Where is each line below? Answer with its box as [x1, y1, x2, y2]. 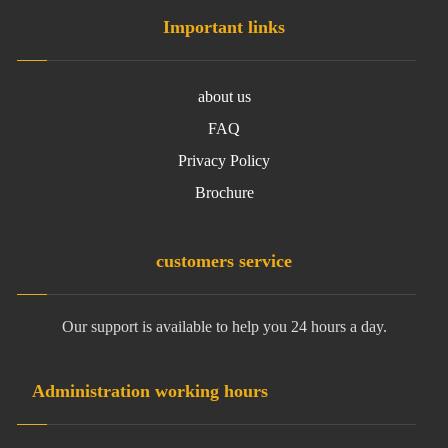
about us [197, 88, 251, 106]
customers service [156, 251, 292, 272]
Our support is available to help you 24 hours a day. [61, 318, 387, 336]
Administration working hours [32, 381, 269, 402]
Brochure [194, 184, 254, 202]
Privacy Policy [178, 152, 270, 170]
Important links [163, 17, 285, 38]
